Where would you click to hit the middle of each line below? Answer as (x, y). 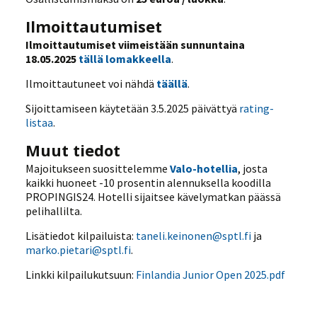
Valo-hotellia (204, 168)
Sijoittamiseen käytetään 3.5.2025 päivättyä (133, 108)
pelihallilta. (54, 211)
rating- (257, 108)
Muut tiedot (73, 150)
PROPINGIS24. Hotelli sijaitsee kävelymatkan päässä (154, 196)
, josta (253, 168)
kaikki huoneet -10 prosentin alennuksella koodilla (149, 182)
